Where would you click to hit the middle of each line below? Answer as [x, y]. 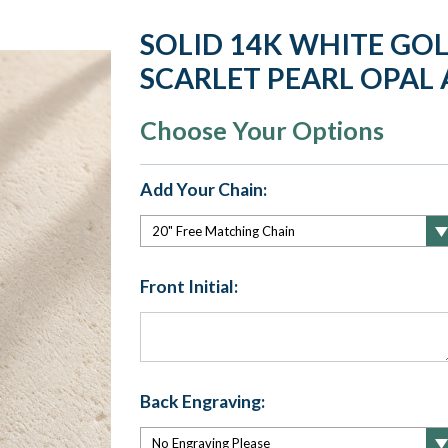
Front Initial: [188, 286]
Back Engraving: [202, 401]
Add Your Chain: [203, 189]
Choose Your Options [261, 130]
